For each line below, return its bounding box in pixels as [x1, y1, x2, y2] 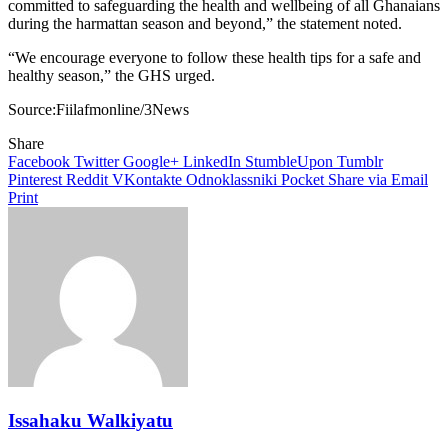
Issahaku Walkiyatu [8, 409, 173, 431]
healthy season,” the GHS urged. [8, 67, 215, 85]
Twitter [74, 153, 119, 171]
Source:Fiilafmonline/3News [8, 101, 189, 119]
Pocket [281, 171, 324, 189]
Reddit [66, 171, 108, 189]
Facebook [8, 153, 70, 171]
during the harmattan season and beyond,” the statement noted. [8, 15, 402, 33]
